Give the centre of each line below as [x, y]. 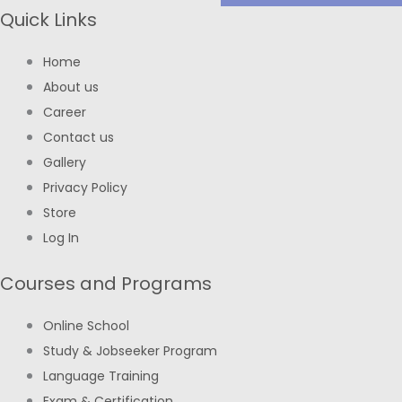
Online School [86, 326]
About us [71, 87]
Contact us [79, 138]
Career [65, 113]
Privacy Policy [85, 188]
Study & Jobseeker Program [130, 351]
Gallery [65, 163]
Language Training [101, 376]
